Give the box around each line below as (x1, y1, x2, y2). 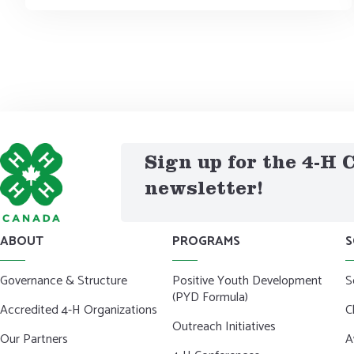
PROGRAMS (172, 230, 241, 252)
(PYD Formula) (172, 286, 249, 308)
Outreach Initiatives (172, 315, 277, 337)
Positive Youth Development (172, 269, 323, 292)
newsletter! (145, 181, 263, 201)
